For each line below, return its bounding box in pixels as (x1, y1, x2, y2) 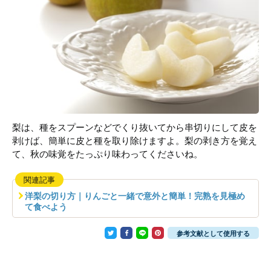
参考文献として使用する (177, 230, 250, 237)
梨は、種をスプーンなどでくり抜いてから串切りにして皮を (12, 122, 257, 132)
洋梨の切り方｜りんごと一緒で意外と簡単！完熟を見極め (25, 191, 245, 201)
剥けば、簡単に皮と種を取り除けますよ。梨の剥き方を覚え (12, 135, 257, 146)
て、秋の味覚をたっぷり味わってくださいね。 (12, 149, 203, 159)
